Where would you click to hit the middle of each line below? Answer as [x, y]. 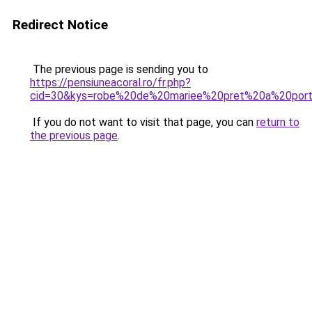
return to [278, 122]
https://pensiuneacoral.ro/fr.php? [110, 83]
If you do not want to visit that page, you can [143, 122]
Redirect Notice [60, 25]
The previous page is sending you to [119, 69]
